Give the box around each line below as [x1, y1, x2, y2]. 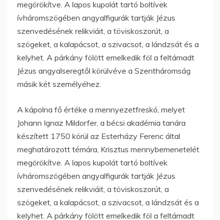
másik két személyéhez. [17, 79, 101, 89]
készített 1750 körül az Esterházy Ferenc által [17, 131, 180, 141]
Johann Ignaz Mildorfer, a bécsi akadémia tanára [17, 117, 186, 128]
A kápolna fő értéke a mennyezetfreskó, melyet [17, 104, 185, 114]
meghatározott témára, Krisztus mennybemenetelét [17, 144, 199, 154]
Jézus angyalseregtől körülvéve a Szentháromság [17, 65, 191, 76]
